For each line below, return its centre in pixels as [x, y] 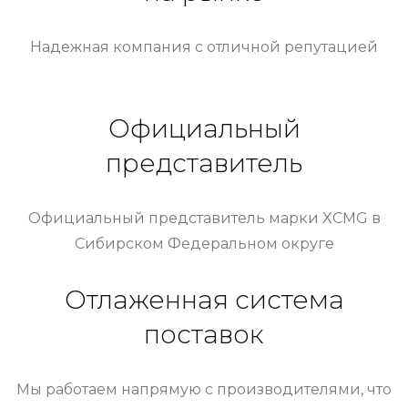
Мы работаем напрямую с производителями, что [204, 389]
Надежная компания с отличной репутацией [204, 46]
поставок [204, 334]
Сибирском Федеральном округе [204, 243]
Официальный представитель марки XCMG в [204, 218]
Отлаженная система [204, 299]
